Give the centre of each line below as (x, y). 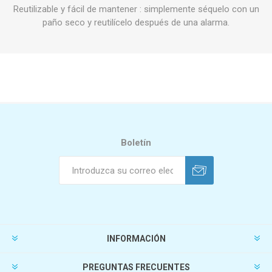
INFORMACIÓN (136, 239)
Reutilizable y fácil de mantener (75, 9)
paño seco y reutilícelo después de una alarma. (136, 23)
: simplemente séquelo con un (198, 9)
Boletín (136, 143)
